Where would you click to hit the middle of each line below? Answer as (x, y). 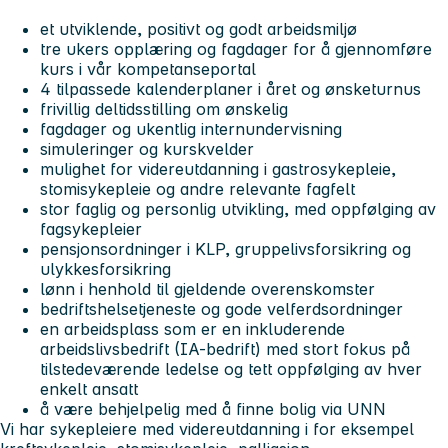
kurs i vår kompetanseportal (148, 69)
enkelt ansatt (89, 389)
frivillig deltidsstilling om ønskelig (164, 109)
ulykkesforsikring (105, 269)
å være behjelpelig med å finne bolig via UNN (215, 409)
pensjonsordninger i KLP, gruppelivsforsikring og (225, 249)
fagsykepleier (91, 229)
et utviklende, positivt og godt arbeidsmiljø (198, 29)
